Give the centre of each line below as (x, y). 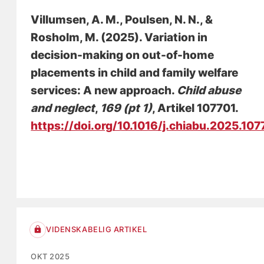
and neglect (63, 108)
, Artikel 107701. (195, 108)
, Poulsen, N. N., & (166, 19)
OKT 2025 (50, 256)
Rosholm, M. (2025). (88, 37)
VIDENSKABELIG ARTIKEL (97, 230)
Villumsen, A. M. (75, 19)
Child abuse (209, 90)
